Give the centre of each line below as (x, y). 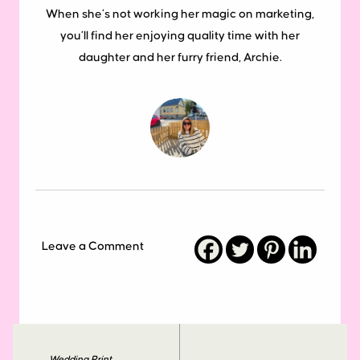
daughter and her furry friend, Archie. (180, 58)
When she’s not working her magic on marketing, (180, 14)
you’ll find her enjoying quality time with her (180, 36)
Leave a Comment (93, 247)
